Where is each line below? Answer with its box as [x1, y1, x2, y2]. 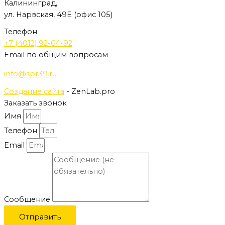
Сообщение [4, 194, 52, 204]
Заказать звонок [4, 98, 67, 107]
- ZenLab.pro [64, 86, 115, 96]
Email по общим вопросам [4, 50, 108, 60]
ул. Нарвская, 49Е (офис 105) [4, 10, 113, 19]
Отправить [19, 212, 61, 221]
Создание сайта [4, 86, 64, 96]
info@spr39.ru [4, 69, 57, 78]
